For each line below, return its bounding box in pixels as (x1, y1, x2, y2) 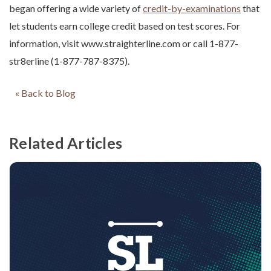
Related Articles (9, 134, 122, 152)
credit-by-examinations (143, 2, 241, 15)
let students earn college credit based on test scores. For (9, 20, 240, 32)
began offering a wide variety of (9, 2, 143, 15)
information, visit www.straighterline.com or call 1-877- (9, 38, 238, 50)
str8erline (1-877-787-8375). (9, 55, 129, 67)
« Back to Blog (15, 87, 76, 99)
